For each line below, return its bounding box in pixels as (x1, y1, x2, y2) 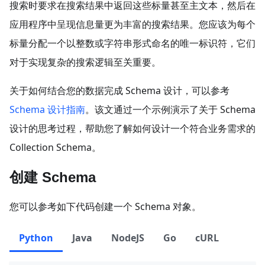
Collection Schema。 (9, 140, 101, 154)
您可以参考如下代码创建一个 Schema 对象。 (9, 199, 201, 213)
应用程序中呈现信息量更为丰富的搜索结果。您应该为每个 (9, 17, 256, 31)
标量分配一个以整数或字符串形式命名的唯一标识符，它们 (9, 36, 256, 50)
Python (19, 231, 53, 244)
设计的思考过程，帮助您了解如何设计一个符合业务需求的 (9, 121, 256, 135)
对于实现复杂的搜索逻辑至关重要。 (9, 55, 161, 69)
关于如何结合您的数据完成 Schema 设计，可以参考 (9, 83, 230, 97)
